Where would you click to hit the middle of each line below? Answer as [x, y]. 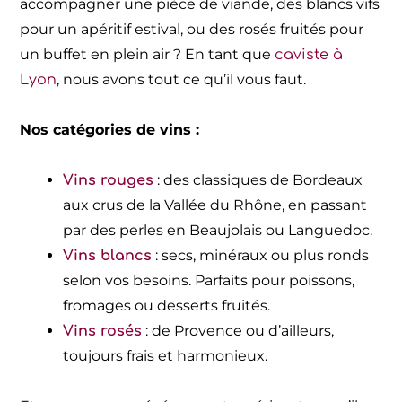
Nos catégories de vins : [110, 129]
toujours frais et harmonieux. [166, 355]
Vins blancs [108, 255]
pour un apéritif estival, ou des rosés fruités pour [192, 29]
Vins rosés [103, 331]
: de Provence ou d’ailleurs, [238, 330]
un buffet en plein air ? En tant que [148, 54]
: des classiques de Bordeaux [258, 179]
